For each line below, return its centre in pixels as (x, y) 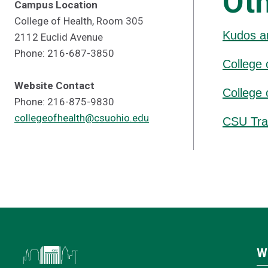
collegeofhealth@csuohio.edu (82, 118)
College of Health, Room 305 (79, 21)
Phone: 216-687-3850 (64, 53)
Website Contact (54, 86)
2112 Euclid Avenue (59, 37)
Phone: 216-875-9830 (64, 102)
